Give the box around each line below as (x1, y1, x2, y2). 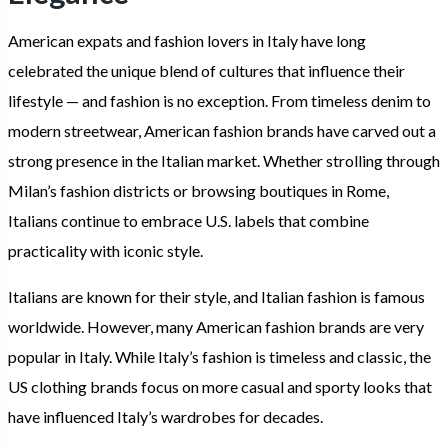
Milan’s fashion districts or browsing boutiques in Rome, (8, 181, 389, 201)
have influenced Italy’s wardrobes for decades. (8, 407, 326, 427)
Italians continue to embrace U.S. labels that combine (8, 211, 369, 231)
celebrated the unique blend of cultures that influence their (8, 61, 405, 81)
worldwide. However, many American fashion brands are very (8, 317, 424, 337)
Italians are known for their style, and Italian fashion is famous (8, 287, 425, 307)
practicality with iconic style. (8, 241, 203, 261)
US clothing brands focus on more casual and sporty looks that (8, 377, 432, 397)
